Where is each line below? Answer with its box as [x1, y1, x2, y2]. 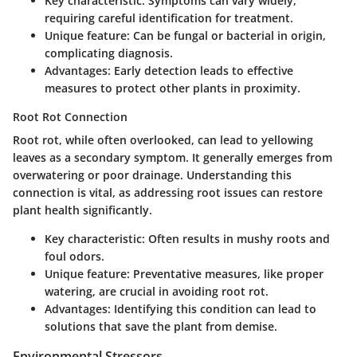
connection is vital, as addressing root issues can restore [13, 184, 323, 200]
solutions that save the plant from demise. [45, 318, 277, 334]
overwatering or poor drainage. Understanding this [13, 167, 292, 182]
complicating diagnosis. [45, 45, 173, 61]
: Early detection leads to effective [108, 62, 293, 78]
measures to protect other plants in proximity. [45, 80, 300, 96]
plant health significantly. [13, 202, 152, 218]
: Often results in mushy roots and [142, 230, 330, 246]
